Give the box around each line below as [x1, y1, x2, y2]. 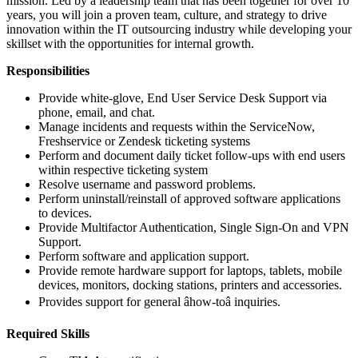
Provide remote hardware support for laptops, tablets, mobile [38, 263, 342, 277]
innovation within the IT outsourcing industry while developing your [6, 22, 352, 36]
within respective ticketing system [38, 162, 208, 177]
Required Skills [6, 326, 89, 340]
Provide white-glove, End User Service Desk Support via [38, 90, 327, 105]
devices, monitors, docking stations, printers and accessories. [38, 277, 342, 292]
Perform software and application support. [38, 249, 249, 263]
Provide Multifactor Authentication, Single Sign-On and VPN [38, 220, 349, 234]
